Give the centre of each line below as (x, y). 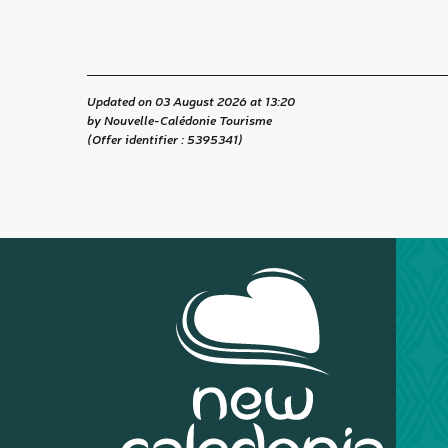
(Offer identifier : (137, 139)
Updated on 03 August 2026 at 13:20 (191, 101)
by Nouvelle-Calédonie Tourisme (179, 120)
